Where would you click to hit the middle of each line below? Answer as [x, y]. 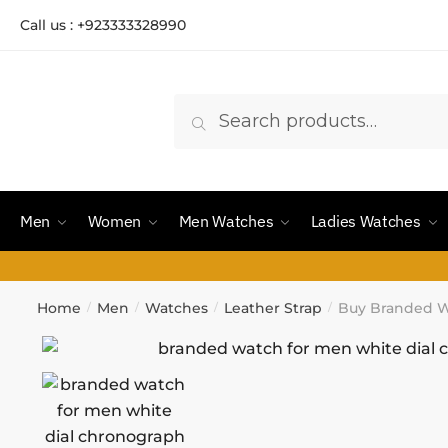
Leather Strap [272, 308]
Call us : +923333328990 [103, 25]
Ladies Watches [365, 221]
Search [226, 116]
